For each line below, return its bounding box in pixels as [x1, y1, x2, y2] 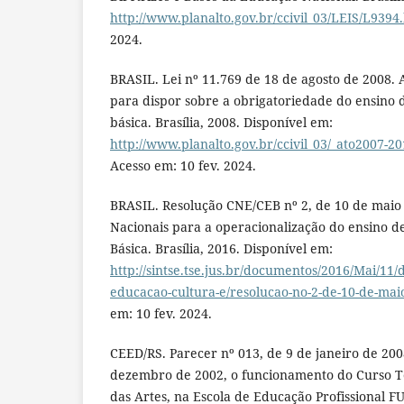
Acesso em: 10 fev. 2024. [110, 156, 256, 174]
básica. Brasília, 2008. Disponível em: [110, 113, 333, 131]
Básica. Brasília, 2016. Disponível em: [110, 239, 333, 257]
